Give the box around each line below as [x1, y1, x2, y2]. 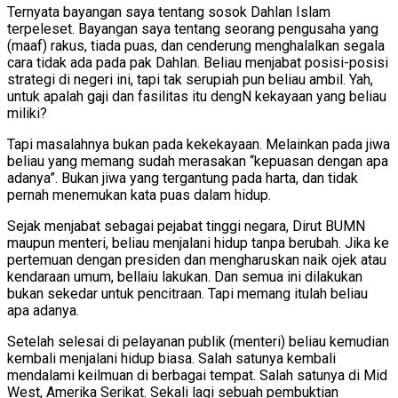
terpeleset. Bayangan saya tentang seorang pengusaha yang [7, 20, 378, 38]
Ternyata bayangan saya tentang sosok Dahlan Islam [7, 4, 330, 21]
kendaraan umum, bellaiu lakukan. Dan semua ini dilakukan [7, 268, 362, 286]
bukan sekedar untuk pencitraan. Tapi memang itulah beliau [7, 285, 368, 303]
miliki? [7, 105, 47, 123]
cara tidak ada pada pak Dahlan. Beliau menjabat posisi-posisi [7, 54, 388, 72]
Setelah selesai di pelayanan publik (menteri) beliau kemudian [7, 333, 389, 351]
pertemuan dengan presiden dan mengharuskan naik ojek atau [7, 251, 386, 269]
